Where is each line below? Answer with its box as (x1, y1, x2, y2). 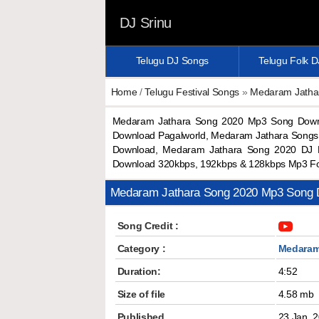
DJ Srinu (119, 15, 172, 31)
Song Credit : (117, 220, 179, 231)
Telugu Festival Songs (145, 86, 240, 98)
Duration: (117, 266, 161, 277)
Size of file (117, 288, 165, 300)
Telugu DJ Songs (135, 55, 209, 66)
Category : (117, 243, 166, 254)
